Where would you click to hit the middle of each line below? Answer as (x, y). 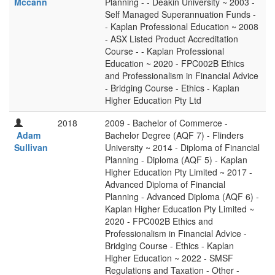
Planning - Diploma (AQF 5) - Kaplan (176, 160)
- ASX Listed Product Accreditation (172, 39)
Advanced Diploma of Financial (165, 184)
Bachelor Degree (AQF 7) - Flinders (174, 135)
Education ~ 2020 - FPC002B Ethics (175, 63)
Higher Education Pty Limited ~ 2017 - (179, 172)
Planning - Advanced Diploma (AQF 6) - (182, 196)
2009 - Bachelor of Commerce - (166, 123)
